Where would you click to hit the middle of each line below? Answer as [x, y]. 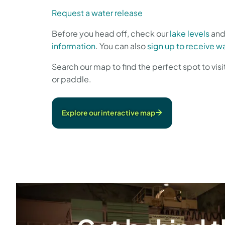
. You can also [121, 46]
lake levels [190, 33]
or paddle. [72, 79]
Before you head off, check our [111, 33]
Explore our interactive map [108, 112]
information [74, 46]
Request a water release [97, 13]
